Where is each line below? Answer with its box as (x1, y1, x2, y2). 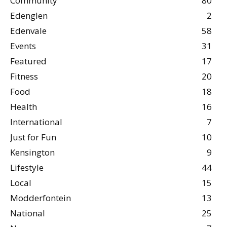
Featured (10, 55, 47, 67)
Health (10, 101, 37, 113)
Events (10, 40, 36, 52)
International (10, 116, 62, 128)
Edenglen (10, 10, 48, 22)
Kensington (10, 146, 55, 159)
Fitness (10, 70, 38, 83)
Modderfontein (10, 192, 71, 204)
